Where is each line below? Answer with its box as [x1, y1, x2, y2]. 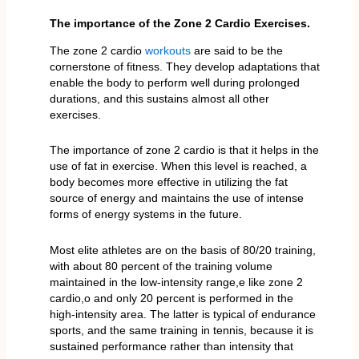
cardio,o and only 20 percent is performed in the [49, 291, 293, 305]
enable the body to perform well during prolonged [49, 75, 300, 89]
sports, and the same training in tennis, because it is [49, 323, 313, 337]
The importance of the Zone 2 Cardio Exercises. [49, 16, 310, 30]
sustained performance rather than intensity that [49, 339, 293, 353]
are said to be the [190, 43, 283, 57]
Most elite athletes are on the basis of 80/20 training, [49, 243, 316, 256]
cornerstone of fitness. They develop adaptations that [49, 59, 320, 73]
